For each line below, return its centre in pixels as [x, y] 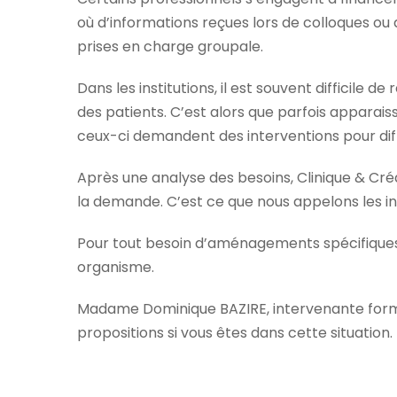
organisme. [116, 268]
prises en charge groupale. [170, 47]
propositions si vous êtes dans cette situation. [235, 333]
